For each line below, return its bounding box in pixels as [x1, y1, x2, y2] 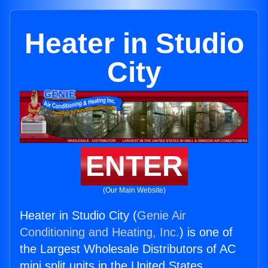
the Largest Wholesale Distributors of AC [20, 242, 236, 256]
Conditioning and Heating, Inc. [20, 226, 179, 239]
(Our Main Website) [102, 186, 166, 195]
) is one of [179, 226, 233, 239]
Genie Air [137, 209, 186, 223]
